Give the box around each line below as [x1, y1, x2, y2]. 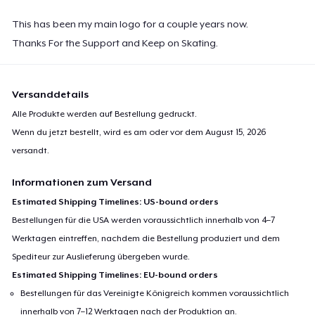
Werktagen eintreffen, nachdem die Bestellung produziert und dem [12, 233, 281, 243]
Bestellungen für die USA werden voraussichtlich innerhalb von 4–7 [12, 214, 276, 225]
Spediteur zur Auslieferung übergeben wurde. [12, 251, 191, 262]
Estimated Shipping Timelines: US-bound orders [12, 196, 219, 207]
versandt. [12, 145, 50, 155]
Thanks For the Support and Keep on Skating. [12, 37, 219, 49]
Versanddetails [12, 88, 89, 100]
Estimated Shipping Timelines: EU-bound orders [12, 269, 219, 280]
